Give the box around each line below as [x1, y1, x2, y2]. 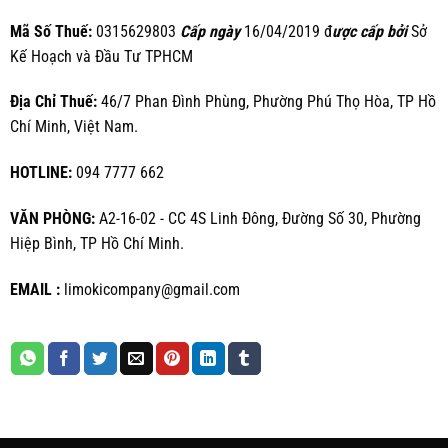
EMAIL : [9, 279, 60, 299]
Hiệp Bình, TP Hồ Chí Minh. [9, 233, 184, 253]
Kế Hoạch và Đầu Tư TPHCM [9, 46, 193, 66]
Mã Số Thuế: [9, 21, 92, 41]
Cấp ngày [179, 21, 240, 41]
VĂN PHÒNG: [9, 208, 95, 228]
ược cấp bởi [331, 21, 407, 41]
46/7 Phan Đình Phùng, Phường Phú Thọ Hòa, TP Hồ [96, 92, 436, 112]
